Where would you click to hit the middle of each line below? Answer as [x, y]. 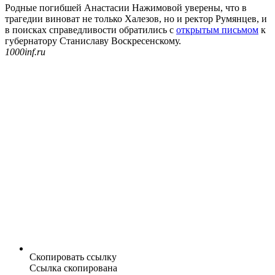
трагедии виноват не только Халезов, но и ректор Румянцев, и [136, 19]
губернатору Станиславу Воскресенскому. [93, 41]
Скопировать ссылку [73, 257]
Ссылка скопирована [73, 268]
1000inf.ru [25, 52]
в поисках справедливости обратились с [91, 30]
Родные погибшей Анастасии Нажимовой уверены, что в [126, 8]
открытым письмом [217, 30]
